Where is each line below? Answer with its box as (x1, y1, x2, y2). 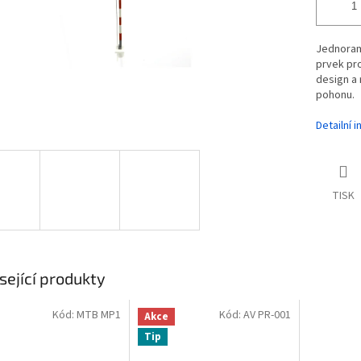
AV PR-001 (243, 307, 291, 324)
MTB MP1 (76, 307, 121, 324)
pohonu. (315, 87, 355, 104)
